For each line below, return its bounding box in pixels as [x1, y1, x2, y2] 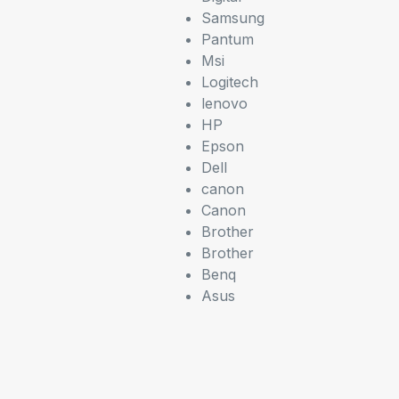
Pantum [200, 29, 254, 48]
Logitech [200, 72, 258, 91]
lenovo [200, 94, 248, 112]
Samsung [200, 8, 265, 27]
